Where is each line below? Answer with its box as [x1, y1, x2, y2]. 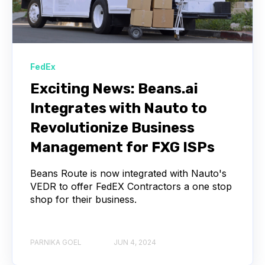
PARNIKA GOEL [30, 238, 82, 247]
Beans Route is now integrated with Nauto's [30, 167, 227, 179]
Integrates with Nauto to [30, 99, 207, 117]
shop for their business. [30, 193, 137, 205]
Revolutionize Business [30, 119, 195, 136]
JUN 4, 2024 [114, 238, 156, 247]
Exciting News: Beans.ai [30, 80, 198, 97]
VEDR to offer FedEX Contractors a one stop [30, 180, 232, 192]
